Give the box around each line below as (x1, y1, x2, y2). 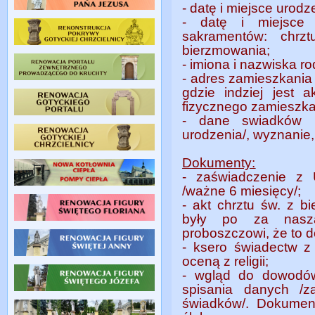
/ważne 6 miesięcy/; (182, 184, 302, 198)
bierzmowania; (182, 43, 271, 58)
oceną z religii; (182, 254, 273, 269)
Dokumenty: (182, 155, 256, 170)
